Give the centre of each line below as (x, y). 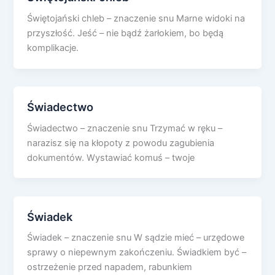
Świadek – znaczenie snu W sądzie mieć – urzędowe (136, 238)
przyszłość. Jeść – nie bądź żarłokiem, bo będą (126, 33)
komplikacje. (53, 48)
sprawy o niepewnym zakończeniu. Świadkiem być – (137, 253)
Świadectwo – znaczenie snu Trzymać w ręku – (125, 128)
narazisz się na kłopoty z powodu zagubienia (121, 143)
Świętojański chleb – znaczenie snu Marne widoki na (136, 18)
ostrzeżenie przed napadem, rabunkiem (110, 267)
